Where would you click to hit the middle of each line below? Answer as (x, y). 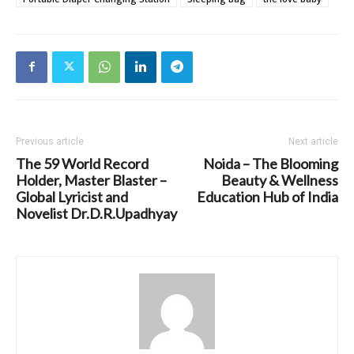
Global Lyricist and (72, 196)
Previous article (50, 141)
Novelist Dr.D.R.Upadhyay (96, 213)
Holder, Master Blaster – (91, 180)
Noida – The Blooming (271, 163)
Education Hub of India (267, 196)
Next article (313, 141)
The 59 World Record (82, 163)
